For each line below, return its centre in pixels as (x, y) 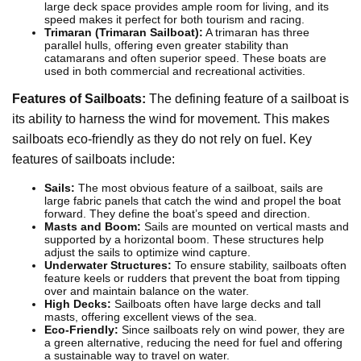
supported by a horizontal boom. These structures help (184, 240)
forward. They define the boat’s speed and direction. (177, 214)
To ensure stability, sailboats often (259, 266)
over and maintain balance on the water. (147, 291)
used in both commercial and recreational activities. (175, 71)
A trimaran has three (256, 33)
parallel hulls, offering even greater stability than (166, 46)
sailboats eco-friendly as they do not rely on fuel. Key (162, 139)
